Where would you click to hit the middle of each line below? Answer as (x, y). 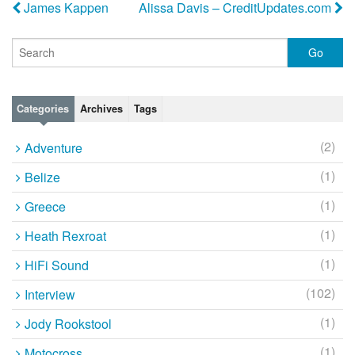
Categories (43, 109)
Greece (45, 206)
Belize (42, 177)
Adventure (53, 147)
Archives (102, 109)
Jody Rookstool (68, 323)
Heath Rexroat (65, 235)
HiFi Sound (56, 265)
